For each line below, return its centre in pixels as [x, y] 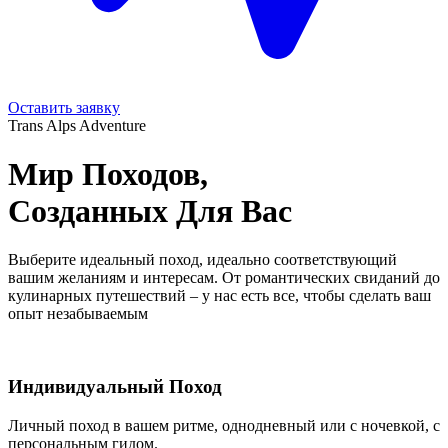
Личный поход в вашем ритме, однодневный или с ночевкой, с [224, 425]
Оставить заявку [64, 107]
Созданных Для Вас [150, 210]
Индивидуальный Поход [115, 387]
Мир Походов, [108, 173]
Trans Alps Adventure [77, 125]
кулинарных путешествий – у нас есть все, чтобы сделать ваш [219, 296]
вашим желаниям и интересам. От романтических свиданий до [224, 278]
